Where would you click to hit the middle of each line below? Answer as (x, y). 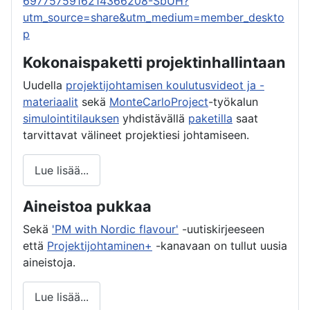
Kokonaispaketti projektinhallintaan (154, 63)
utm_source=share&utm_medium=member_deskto (154, 18)
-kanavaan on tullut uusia (220, 245)
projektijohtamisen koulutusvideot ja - (165, 85)
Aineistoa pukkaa (87, 206)
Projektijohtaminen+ (100, 245)
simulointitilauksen (71, 119)
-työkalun (233, 102)
